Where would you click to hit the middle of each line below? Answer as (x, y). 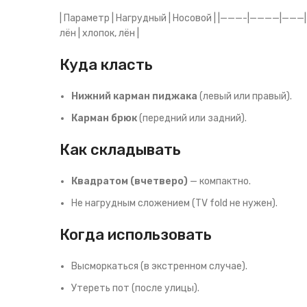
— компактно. (219, 181)
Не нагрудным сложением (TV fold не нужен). (174, 203)
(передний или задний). (192, 118)
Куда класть (106, 65)
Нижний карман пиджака (134, 96)
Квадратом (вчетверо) (130, 181)
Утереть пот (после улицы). (135, 288)
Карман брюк (104, 118)
